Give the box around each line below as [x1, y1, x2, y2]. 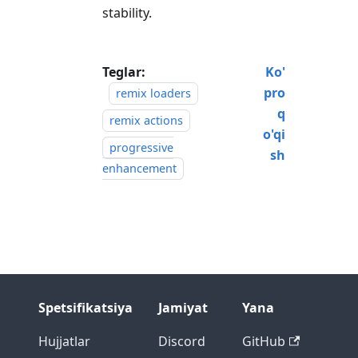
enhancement [102, 160, 177, 176]
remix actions [109, 112, 183, 128]
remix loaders [116, 85, 191, 101]
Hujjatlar [38, 332, 90, 351]
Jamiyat [158, 299, 208, 317]
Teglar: [102, 62, 145, 81]
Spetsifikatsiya [38, 299, 133, 317]
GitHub [242, 332, 285, 351]
